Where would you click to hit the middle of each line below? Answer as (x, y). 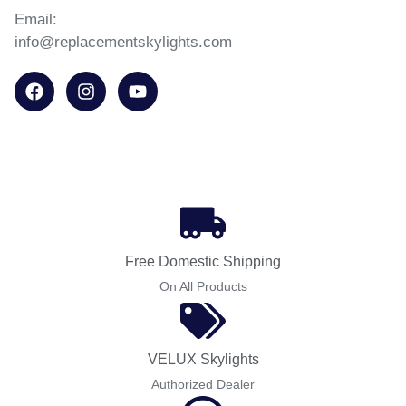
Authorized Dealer (203, 384)
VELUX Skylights (203, 359)
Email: (36, 19)
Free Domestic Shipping (203, 261)
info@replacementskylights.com (123, 42)
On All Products (203, 286)
